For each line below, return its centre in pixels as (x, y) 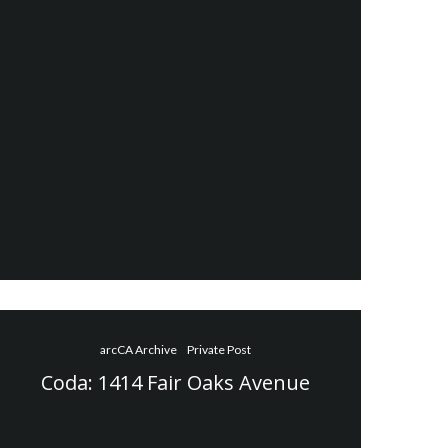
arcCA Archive (139, 349)
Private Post (219, 349)
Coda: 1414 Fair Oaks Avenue (176, 382)
